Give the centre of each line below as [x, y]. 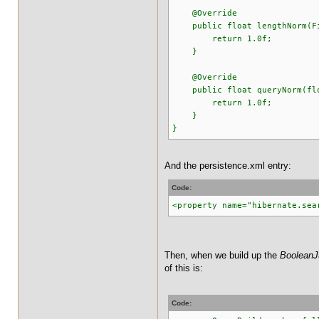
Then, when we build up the [222, 255]
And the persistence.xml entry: [228, 166]
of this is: [184, 268]
